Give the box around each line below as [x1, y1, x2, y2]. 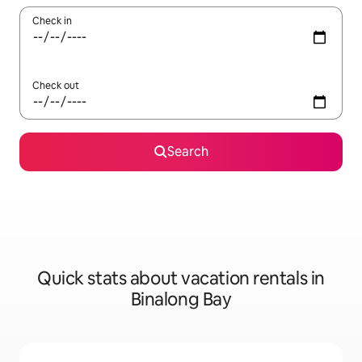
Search [166, 143, 208, 160]
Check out [32, 79, 79, 92]
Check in [32, 15, 72, 27]
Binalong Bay [130, 288, 232, 311]
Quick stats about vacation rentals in [37, 267, 325, 290]
